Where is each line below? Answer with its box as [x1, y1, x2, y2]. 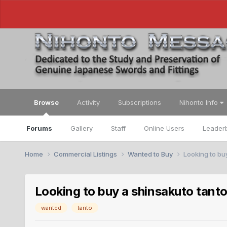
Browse [33, 98, 59, 106]
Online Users [143, 124, 184, 132]
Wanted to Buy [127, 149, 174, 158]
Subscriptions [118, 98, 161, 106]
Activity [77, 98, 100, 106]
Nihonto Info [179, 98, 220, 106]
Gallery [70, 124, 93, 132]
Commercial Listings [53, 149, 119, 158]
